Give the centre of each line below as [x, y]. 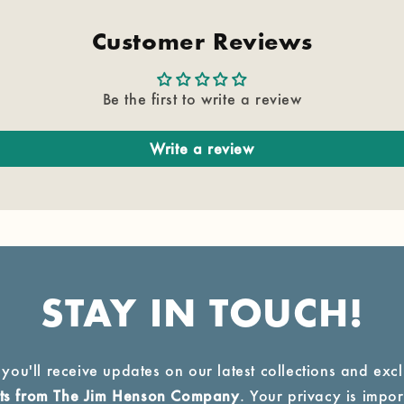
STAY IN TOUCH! [202, 317]
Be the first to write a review [202, 99]
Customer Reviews [202, 44]
